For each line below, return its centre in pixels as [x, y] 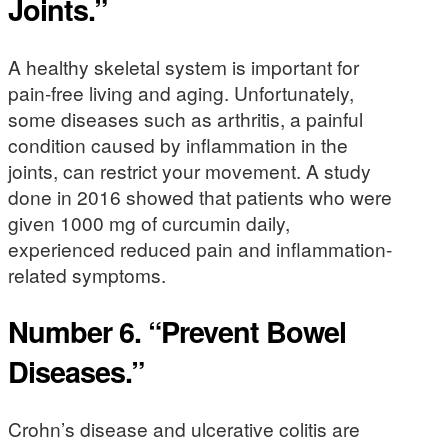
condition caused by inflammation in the [178, 144]
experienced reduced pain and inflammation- [200, 248]
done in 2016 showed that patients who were [200, 196]
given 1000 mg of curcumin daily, [149, 222]
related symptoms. [87, 274]
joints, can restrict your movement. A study [189, 170]
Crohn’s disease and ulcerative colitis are [184, 428]
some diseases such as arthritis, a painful [185, 118]
